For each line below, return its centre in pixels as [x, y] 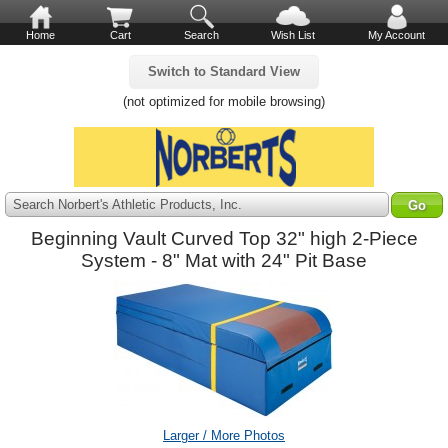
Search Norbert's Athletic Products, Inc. [127, 204]
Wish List [293, 35]
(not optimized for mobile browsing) [224, 101]
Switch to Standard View [224, 71]
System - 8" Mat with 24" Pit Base [224, 260]
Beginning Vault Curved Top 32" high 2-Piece [224, 238]
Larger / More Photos [224, 435]
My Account [396, 35]
